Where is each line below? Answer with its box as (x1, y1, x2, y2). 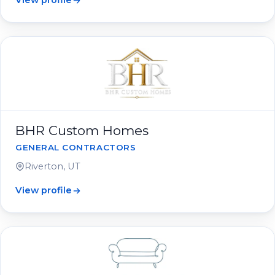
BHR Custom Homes (15, 123, 149, 138)
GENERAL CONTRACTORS (15, 142, 136, 152)
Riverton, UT (25, 161, 80, 172)
